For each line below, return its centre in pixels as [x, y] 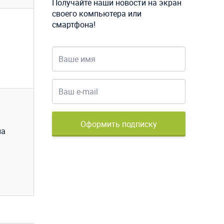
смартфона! [73, 25]
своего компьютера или [96, 14]
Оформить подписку [118, 124]
